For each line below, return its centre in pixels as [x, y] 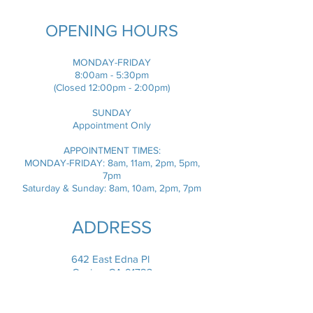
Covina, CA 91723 [112, 272]
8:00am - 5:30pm [112, 75]
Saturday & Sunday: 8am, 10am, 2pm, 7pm [112, 188]
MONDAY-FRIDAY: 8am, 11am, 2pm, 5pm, [112, 163]
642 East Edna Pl [112, 259]
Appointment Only [112, 125]
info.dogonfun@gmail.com [112, 285]
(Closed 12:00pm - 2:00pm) [112, 87]
